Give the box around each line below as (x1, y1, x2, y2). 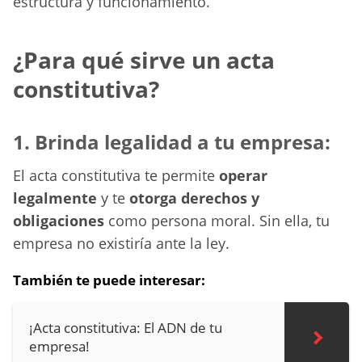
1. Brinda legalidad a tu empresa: (13, 128, 330, 156)
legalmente (13, 188, 97, 208)
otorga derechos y (129, 188, 259, 208)
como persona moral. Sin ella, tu (104, 211, 330, 231)
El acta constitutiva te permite (13, 166, 219, 186)
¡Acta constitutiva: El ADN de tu (29, 318, 222, 338)
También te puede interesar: (13, 271, 205, 290)
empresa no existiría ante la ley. (13, 234, 229, 254)
